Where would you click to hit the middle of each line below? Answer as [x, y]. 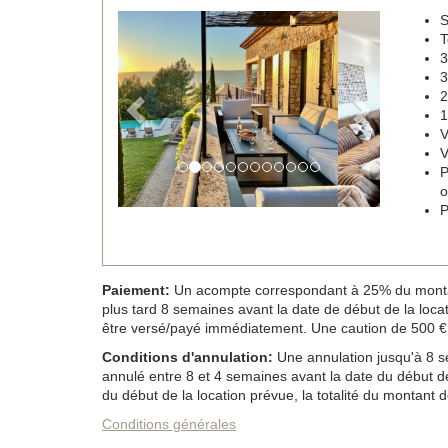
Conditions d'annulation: [187, 356]
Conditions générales [169, 423]
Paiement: [136, 289]
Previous [175, 23]
